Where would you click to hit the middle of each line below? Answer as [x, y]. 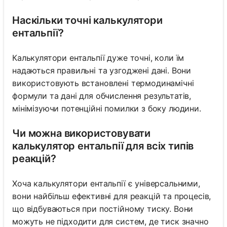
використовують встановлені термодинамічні [103, 83]
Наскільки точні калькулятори [87, 21]
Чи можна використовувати [82, 134]
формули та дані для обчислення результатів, [102, 96]
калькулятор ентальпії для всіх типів [103, 146]
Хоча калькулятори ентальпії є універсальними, [106, 184]
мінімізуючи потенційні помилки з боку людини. [107, 109]
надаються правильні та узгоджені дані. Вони [102, 71]
